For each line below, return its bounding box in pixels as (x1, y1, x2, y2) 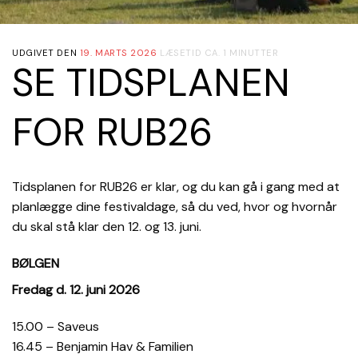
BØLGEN (12, 254, 59, 272)
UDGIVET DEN (12, 46, 80, 58)
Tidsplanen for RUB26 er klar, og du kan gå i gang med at (12, 177, 340, 195)
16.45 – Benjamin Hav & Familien (12, 337, 193, 355)
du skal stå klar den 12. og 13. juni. (12, 217, 201, 235)
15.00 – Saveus (12, 317, 99, 335)
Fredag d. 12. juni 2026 (12, 280, 140, 298)
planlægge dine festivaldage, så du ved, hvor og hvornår (12, 197, 337, 215)
